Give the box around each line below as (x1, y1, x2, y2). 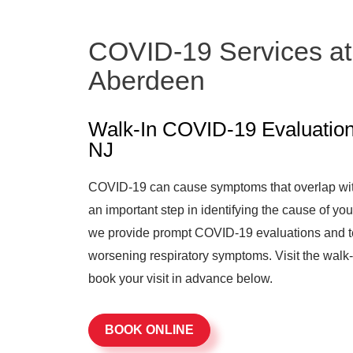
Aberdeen (88, 65, 205, 95)
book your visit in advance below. (88, 272, 273, 285)
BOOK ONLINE (105, 323, 194, 336)
